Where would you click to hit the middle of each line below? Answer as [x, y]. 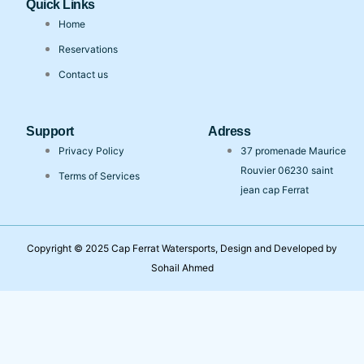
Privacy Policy [91, 150]
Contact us [83, 74]
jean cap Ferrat [275, 189]
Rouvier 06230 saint [287, 170]
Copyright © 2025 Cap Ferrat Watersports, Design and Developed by [182, 248]
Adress [229, 131]
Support [50, 131]
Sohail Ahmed [182, 267]
